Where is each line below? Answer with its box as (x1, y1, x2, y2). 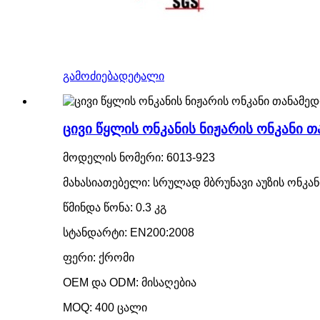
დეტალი (119, 70, 164, 83)
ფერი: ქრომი (63, 251, 134, 264)
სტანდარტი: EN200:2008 (63, 226, 194, 239)
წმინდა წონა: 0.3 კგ (63, 201, 166, 214)
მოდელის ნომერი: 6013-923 (63, 151, 215, 164)
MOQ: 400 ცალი (63, 301, 147, 314)
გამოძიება (63, 70, 119, 83)
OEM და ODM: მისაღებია (63, 276, 196, 289)
